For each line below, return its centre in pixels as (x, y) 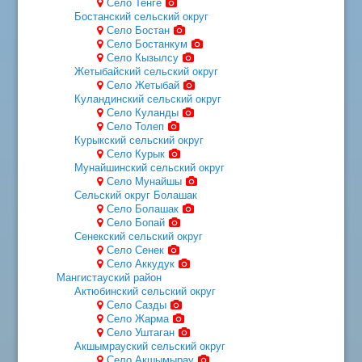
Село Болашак (142, 208)
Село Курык (135, 154)
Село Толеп (135, 126)
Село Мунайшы (144, 181)
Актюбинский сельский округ (145, 291)
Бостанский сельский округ (142, 16)
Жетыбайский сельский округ (147, 71)
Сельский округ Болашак (136, 195)
